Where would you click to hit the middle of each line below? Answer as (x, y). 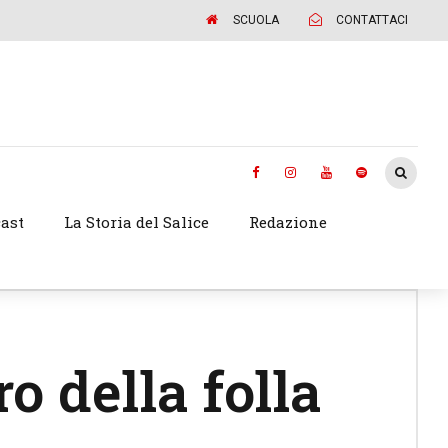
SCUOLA (256, 19)
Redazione (287, 222)
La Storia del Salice (137, 222)
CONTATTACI (372, 19)
